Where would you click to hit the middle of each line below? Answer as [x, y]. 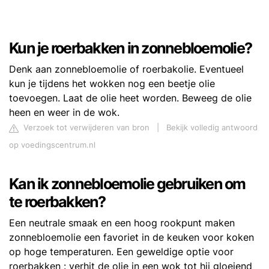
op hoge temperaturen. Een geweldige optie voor [121, 252]
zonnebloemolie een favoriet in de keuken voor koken [131, 237]
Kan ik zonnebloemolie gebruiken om [127, 184]
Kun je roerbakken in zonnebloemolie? [130, 48]
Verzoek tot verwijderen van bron [85, 128]
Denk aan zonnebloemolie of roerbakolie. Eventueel [126, 69]
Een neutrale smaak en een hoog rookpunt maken [122, 223]
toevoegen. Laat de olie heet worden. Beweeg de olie [130, 98]
